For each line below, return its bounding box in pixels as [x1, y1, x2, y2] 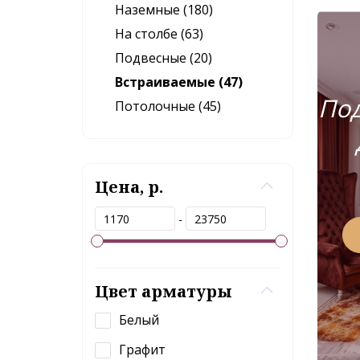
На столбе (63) [115, 25, 203, 43]
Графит [119, 341, 166, 358]
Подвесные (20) [115, 49, 212, 67]
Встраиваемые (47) [115, 73, 243, 91]
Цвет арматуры [95, 280, 232, 302]
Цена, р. [95, 176, 163, 198]
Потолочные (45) [115, 97, 221, 115]
